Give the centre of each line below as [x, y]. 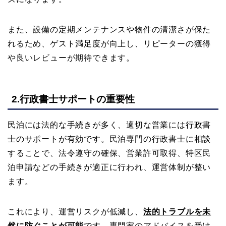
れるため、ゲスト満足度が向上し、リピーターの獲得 [109, 43]
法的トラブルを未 [177, 212]
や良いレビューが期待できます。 [71, 58]
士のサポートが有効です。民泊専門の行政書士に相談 [109, 139]
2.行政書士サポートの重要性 [73, 99]
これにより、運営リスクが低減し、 [75, 212]
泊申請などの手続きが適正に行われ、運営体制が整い [109, 167]
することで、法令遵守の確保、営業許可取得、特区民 [109, 153]
